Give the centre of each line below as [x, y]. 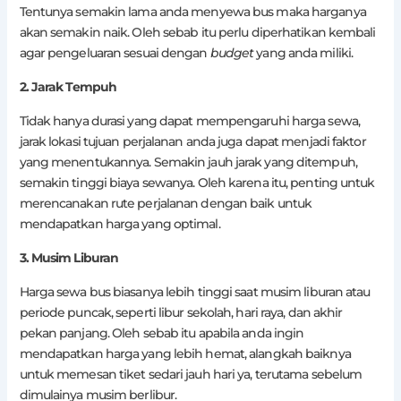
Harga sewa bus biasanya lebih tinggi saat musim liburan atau [195, 291]
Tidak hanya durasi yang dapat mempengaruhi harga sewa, [189, 120]
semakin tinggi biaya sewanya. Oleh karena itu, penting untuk [197, 182]
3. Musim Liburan [69, 257]
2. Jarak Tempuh [68, 86]
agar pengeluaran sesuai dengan [115, 52]
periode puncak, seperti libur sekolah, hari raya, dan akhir [181, 312]
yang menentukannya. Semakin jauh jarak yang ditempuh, [188, 162]
